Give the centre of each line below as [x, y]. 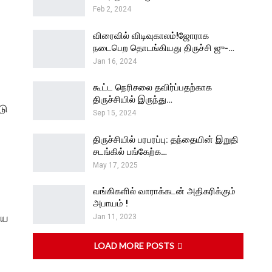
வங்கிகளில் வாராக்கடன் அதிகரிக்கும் [164, 192]
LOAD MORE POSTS [135, 246]
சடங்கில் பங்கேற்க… [130, 151]
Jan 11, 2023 [115, 217]
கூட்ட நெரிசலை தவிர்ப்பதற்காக [152, 88]
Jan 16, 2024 [115, 61]
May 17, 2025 [115, 165]
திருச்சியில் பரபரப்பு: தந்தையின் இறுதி [166, 139]
